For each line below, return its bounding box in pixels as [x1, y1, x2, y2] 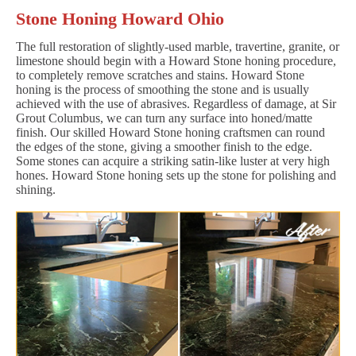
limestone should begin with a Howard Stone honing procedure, [16, 53, 336, 68]
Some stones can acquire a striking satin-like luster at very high [16, 153, 330, 168]
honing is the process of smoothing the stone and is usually [16, 82, 309, 96]
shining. [16, 182, 56, 196]
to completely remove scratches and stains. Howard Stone [16, 68, 304, 82]
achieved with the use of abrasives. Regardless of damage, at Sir [16, 96, 336, 110]
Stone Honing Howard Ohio [16, 8, 224, 29]
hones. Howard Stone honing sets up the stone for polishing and [16, 168, 336, 182]
